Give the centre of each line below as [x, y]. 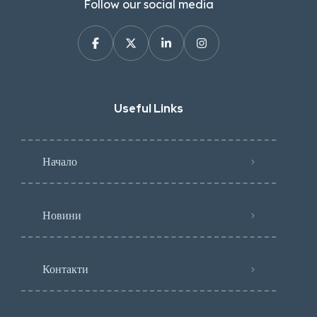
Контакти [65, 269]
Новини [62, 215]
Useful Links [149, 109]
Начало [60, 162]
